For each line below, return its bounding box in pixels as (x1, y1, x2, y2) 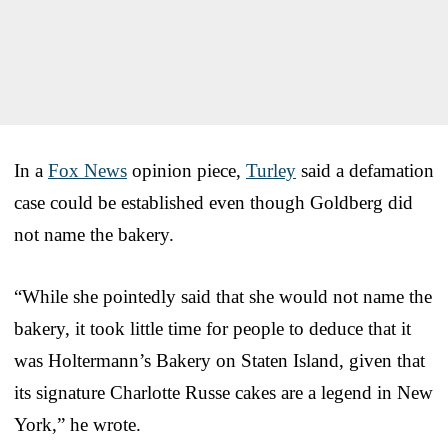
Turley (246, 159, 296, 181)
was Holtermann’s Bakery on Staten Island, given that (14, 349, 425, 371)
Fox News (48, 159, 127, 181)
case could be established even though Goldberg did (14, 191, 413, 213)
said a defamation (296, 159, 434, 181)
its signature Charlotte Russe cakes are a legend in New (14, 381, 433, 403)
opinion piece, (127, 159, 246, 181)
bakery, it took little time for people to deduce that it (14, 317, 411, 339)
